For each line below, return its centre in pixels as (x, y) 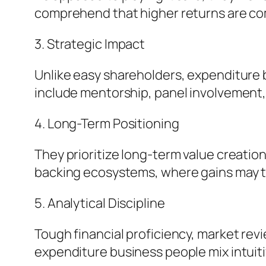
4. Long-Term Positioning (107, 124)
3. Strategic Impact (90, 44)
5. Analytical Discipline (100, 203)
